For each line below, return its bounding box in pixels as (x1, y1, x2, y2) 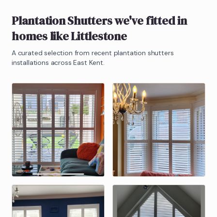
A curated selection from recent (12, 48, 114, 57)
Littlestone (71, 28, 127, 44)
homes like (12, 28, 71, 44)
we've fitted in (112, 12, 187, 29)
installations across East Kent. (12, 58, 105, 67)
